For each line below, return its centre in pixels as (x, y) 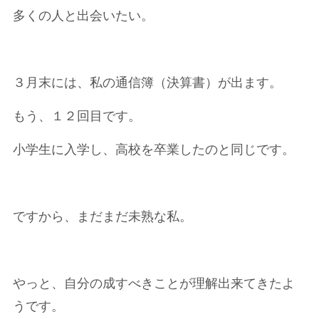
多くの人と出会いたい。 (83, 16)
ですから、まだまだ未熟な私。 (102, 216)
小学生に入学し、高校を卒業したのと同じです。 (153, 150)
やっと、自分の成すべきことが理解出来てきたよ (153, 283)
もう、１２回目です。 (77, 116)
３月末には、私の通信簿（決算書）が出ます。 (147, 83)
